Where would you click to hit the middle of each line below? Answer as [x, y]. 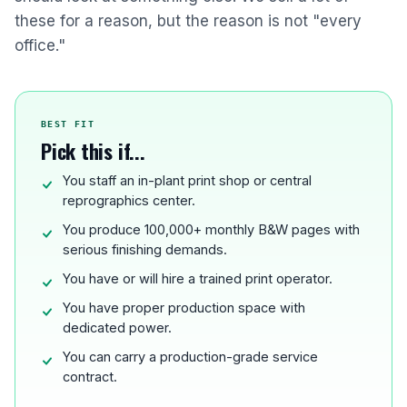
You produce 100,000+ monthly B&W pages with [211, 229]
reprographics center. [129, 200]
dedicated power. [117, 328]
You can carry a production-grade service [190, 357]
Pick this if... [93, 151]
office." [40, 45]
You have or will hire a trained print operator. [198, 278]
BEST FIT [68, 124]
